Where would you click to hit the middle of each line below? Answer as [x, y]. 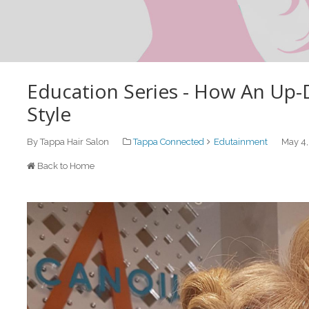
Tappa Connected [169, 142]
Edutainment [241, 142]
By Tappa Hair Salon [68, 142]
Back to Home [66, 166]
